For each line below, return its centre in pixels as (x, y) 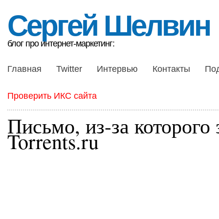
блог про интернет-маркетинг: (61, 44)
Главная (24, 69)
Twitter (69, 69)
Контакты (171, 69)
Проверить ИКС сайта (52, 96)
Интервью (117, 69)
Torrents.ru (53, 141)
